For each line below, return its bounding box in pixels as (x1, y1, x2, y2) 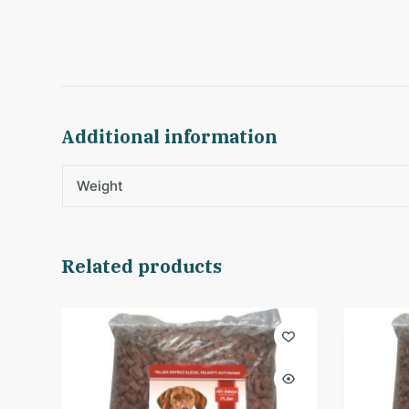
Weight (76, 177, 123, 195)
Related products (61, 254, 223, 279)
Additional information (61, 124, 278, 150)
